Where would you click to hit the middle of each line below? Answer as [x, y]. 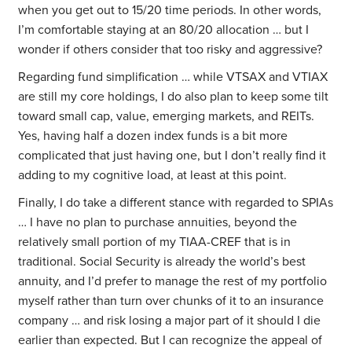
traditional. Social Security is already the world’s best [162, 262]
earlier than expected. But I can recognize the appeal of [170, 341]
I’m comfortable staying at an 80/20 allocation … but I [164, 30]
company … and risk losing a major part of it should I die [170, 321]
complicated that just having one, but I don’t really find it [172, 156]
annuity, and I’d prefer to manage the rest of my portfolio [173, 282]
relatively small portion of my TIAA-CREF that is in [155, 242]
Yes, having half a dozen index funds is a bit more [153, 136]
